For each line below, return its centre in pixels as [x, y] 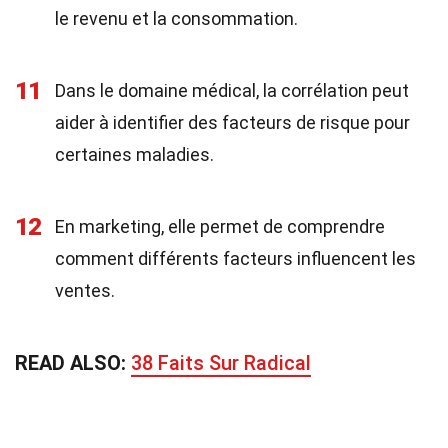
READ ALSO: [73, 363]
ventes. [85, 290]
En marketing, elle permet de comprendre [220, 226]
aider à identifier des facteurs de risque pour [232, 122]
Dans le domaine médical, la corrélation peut [232, 90]
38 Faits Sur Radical [221, 363]
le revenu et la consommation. [176, 18]
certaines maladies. [134, 154]
